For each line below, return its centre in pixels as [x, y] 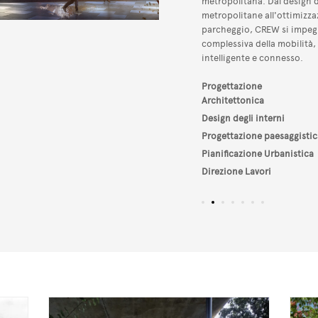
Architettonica [233, 100]
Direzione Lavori [236, 171]
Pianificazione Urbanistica [258, 153]
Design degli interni [243, 118]
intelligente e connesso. [252, 57]
